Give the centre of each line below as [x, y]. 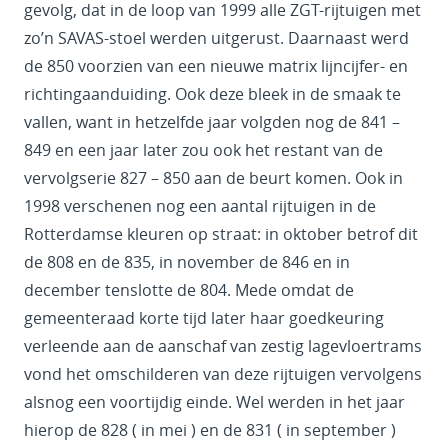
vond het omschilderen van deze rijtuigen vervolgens [223, 374]
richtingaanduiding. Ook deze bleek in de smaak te [212, 94]
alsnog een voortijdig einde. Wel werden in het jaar [214, 402]
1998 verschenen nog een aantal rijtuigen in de [200, 206]
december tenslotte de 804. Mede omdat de [189, 290]
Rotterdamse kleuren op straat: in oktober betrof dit [221, 234]
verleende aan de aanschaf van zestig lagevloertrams [223, 346]
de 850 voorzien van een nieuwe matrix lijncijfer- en [216, 66]
